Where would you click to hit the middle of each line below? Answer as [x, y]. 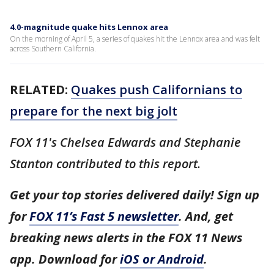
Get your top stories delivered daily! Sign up [135, 194]
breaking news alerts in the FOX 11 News [126, 237]
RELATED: [39, 89]
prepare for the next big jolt [94, 111]
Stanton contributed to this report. [105, 163]
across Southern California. [53, 48]
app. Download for [65, 259]
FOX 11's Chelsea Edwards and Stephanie [125, 142]
